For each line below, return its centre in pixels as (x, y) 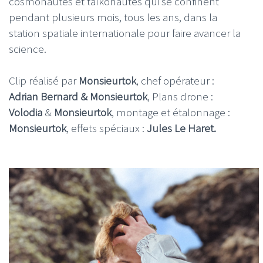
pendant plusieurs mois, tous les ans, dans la (113, 17)
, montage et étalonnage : (171, 112)
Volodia (27, 112)
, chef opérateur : (175, 80)
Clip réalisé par (44, 80)
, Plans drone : (180, 96)
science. (28, 48)
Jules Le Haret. (180, 128)
